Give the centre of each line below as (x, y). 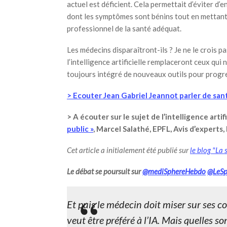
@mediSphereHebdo (174, 171)
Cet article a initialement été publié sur (128, 150)
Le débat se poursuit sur (105, 171)
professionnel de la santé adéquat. (124, 28)
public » (80, 129)
